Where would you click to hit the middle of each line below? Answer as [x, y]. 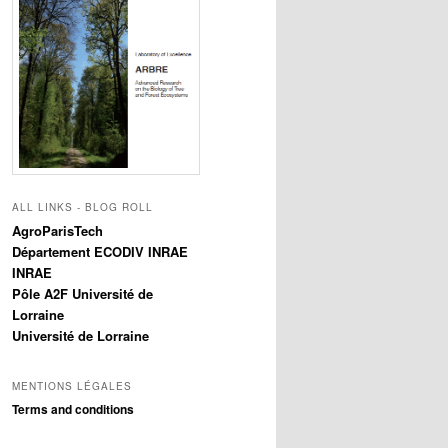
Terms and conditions [73, 408]
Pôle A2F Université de [82, 294]
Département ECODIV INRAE [100, 252]
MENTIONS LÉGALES [72, 385]
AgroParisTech [57, 231]
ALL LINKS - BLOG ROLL [82, 207]
